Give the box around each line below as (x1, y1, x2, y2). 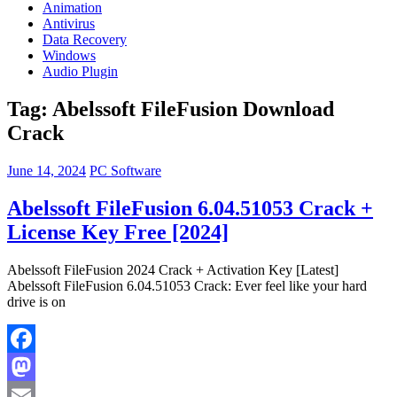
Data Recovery (43, 32, 127, 47)
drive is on (7, 293, 66, 309)
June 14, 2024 (7, 162, 86, 178)
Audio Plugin (43, 64, 118, 79)
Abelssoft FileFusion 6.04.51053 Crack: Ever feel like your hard (7, 277, 367, 293)
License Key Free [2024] (7, 220, 229, 244)
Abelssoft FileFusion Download (52, 97, 334, 121)
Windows (43, 48, 96, 63)
